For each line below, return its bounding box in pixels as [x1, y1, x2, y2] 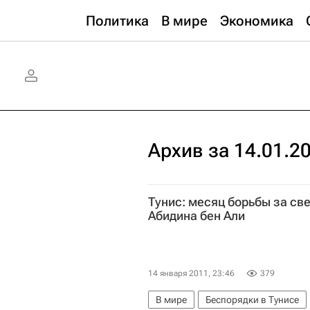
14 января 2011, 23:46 [148, 268, 235, 279]
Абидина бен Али [148, 208, 245, 223]
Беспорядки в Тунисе [206, 294, 299, 306]
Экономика [220, 12, 293, 29]
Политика [86, 12, 149, 29]
